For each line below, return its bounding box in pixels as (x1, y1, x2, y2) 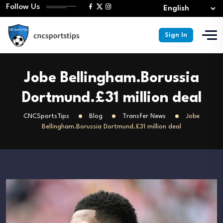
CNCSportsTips (23, 113, 69, 119)
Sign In (165, 31, 187, 38)
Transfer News (122, 113, 166, 119)
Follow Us (6, 3, 40, 11)
